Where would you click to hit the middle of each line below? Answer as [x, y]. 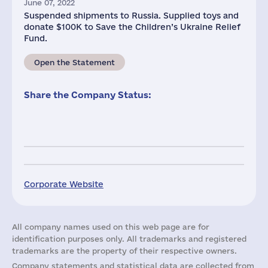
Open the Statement [74, 62]
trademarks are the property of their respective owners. [124, 251]
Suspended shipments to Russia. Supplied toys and [131, 16]
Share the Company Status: [88, 95]
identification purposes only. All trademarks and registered [129, 239]
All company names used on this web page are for [111, 227]
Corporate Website [64, 184]
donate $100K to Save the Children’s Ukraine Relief [132, 27]
